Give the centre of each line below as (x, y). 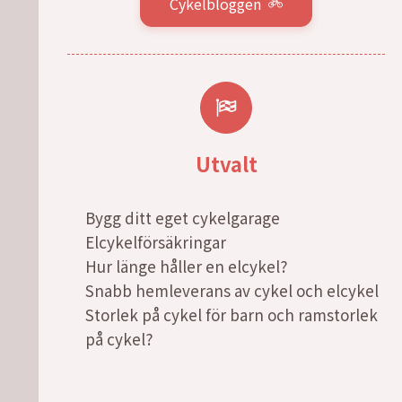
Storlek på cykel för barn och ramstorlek (232, 314)
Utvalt (226, 163)
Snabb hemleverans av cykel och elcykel (232, 290)
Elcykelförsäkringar (156, 241)
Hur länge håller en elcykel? (186, 266)
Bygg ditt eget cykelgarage (183, 217)
